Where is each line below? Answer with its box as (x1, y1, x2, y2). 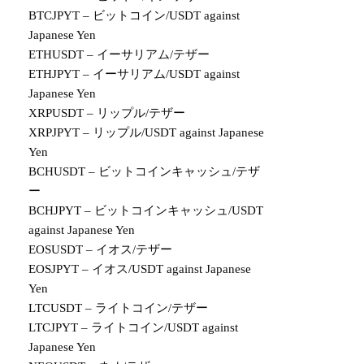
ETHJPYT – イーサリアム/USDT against (28, 67, 240, 80)
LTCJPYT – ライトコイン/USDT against (28, 321, 239, 334)
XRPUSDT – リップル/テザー (28, 106, 186, 119)
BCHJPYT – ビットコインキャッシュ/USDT (28, 204, 264, 217)
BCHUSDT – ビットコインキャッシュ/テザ (28, 165, 261, 178)
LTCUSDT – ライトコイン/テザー (28, 301, 209, 314)
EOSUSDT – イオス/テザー (28, 243, 173, 256)
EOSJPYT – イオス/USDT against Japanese (28, 262, 252, 275)
